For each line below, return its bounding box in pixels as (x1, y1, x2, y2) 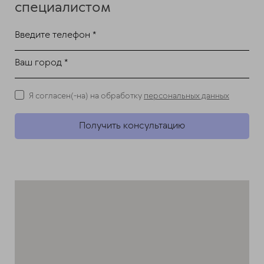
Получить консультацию (79, 119, 185, 132)
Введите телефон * (15, 28, 96, 41)
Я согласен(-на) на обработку (29, 90, 144, 101)
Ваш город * (15, 56, 68, 69)
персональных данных (144, 90, 229, 101)
